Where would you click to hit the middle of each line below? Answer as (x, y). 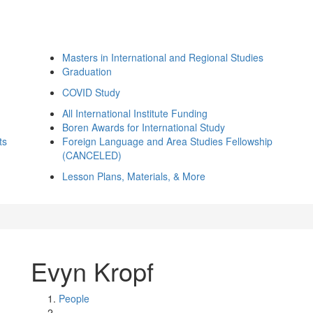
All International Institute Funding (135, 113)
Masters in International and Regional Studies (163, 57)
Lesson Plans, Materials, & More (134, 176)
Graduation (87, 71)
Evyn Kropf (92, 271)
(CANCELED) (92, 155)
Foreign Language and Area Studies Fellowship (167, 141)
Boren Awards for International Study (144, 127)
